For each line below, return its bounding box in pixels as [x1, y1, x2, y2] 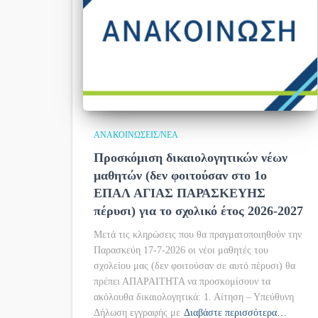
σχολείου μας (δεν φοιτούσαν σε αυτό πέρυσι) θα [94, 261, 295, 271]
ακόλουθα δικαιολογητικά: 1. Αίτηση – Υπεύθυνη [94, 292, 294, 302]
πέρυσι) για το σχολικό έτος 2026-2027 [94, 204, 303, 218]
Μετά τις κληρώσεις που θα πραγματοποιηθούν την [94, 229, 302, 240]
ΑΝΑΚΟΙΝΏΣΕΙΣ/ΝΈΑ [94, 130, 178, 140]
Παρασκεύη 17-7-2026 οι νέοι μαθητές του [94, 245, 268, 256]
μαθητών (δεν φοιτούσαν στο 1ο [94, 168, 267, 182]
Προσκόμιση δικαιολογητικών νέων [94, 150, 287, 165]
